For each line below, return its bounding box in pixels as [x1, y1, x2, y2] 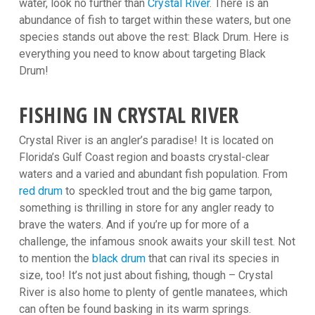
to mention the [18, 251, 92, 265]
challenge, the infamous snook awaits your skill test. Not [18, 234, 295, 248]
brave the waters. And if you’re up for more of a [18, 217, 249, 231]
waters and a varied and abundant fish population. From [18, 167, 288, 181]
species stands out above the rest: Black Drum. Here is [18, 30, 289, 44]
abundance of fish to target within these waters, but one [18, 13, 291, 27]
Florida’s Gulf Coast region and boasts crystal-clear [18, 150, 269, 164]
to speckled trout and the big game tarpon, [62, 184, 272, 198]
